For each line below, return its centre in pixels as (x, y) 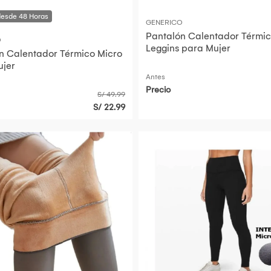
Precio (158, 90)
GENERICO (164, 23)
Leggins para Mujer (188, 48)
